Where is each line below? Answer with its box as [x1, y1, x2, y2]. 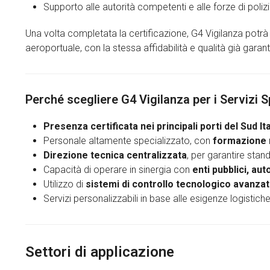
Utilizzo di [43, 178, 86, 190]
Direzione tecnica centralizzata [43, 149, 187, 161]
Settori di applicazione [25, 243, 174, 260]
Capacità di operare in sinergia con [43, 164, 192, 175]
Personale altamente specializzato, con [43, 135, 213, 146]
